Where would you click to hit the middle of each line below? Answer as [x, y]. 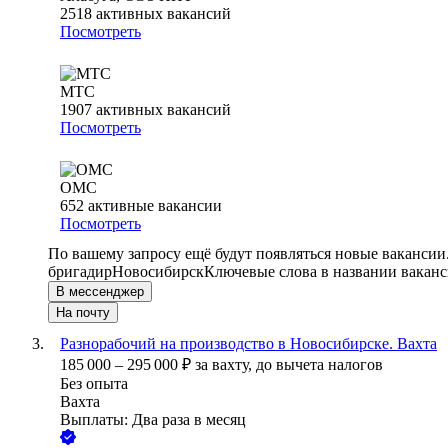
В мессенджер [100, 292]
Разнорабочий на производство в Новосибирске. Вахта [248, 344]
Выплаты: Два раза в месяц [153, 420]
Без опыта [94, 384]
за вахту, [225, 365]
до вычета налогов [319, 365]
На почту [83, 313]
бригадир [80, 272]
